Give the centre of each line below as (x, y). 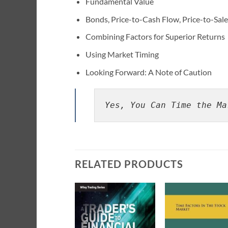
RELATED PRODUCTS (129, 164)
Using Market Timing (122, 54)
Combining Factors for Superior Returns (155, 37)
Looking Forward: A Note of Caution (148, 72)
